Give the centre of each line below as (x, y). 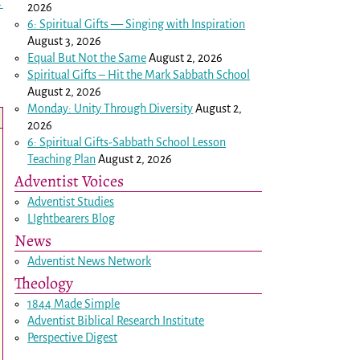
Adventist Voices (69, 180)
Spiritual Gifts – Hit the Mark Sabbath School (139, 74)
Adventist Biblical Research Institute (116, 320)
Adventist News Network (90, 261)
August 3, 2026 (65, 41)
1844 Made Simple (74, 303)
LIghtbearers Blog (72, 218)
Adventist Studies (71, 201)
